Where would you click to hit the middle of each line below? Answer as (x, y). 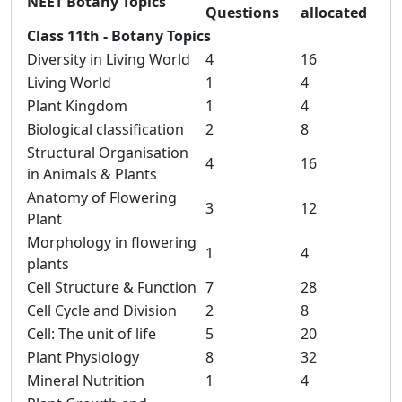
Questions (242, 13)
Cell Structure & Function (112, 287)
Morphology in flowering (112, 242)
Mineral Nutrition (86, 380)
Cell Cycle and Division (102, 310)
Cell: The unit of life (92, 334)
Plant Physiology (83, 357)
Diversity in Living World (109, 59)
